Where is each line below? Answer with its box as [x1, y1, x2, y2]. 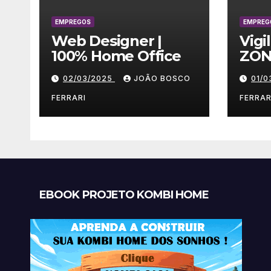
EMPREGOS [55, 18, 91, 25]
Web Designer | [51, 32, 162, 50]
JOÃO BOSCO [134, 74, 191, 83]
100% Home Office [51, 47, 181, 65]
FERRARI [51, 93, 86, 102]
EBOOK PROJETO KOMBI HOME [39, 188, 209, 201]
